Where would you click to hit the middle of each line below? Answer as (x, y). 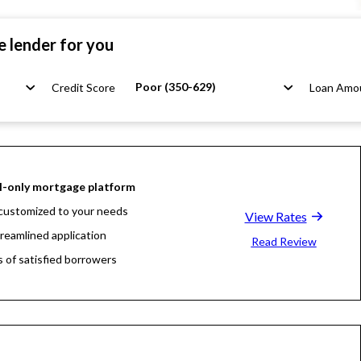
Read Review (284, 241)
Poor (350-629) (176, 87)
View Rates (276, 216)
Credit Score (83, 87)
